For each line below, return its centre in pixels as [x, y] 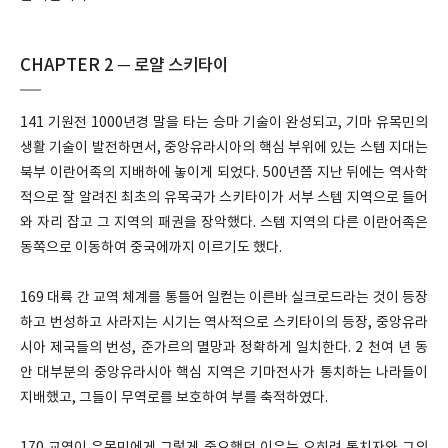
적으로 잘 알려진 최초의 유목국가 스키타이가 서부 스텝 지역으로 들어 [224, 198]
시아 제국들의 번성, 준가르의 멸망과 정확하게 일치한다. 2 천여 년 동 [224, 348]
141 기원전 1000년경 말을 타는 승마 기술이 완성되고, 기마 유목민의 [224, 123]
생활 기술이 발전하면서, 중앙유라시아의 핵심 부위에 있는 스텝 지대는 [224, 148]
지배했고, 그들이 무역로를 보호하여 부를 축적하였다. [174, 398]
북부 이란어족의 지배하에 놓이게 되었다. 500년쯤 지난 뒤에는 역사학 [224, 173]
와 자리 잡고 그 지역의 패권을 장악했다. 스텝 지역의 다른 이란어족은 [224, 223]
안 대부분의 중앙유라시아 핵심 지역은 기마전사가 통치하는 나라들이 [224, 373]
